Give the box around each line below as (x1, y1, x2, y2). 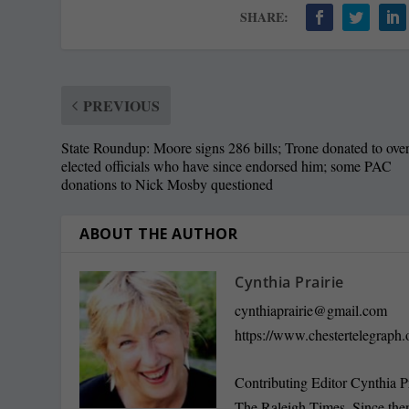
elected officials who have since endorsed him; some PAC (61, 155, 393, 175)
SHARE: (240, 6, 289, 26)
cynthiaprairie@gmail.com (235, 299, 388, 320)
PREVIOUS (83, 94, 161, 116)
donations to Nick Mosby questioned (61, 173, 274, 194)
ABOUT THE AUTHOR (79, 223, 238, 244)
